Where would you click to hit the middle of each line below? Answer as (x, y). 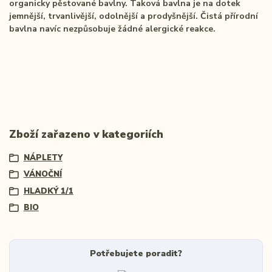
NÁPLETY (43, 158)
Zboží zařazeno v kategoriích (86, 134)
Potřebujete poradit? (136, 254)
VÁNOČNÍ (42, 175)
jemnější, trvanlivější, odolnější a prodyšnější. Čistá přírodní (134, 16)
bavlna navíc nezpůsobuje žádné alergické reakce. (112, 29)
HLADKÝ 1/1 (48, 191)
